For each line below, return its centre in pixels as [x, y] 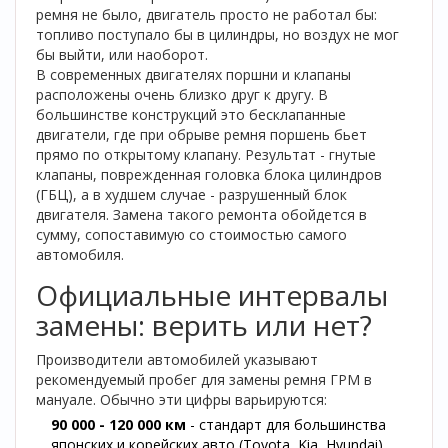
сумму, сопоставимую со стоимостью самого [191, 234]
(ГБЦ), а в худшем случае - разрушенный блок [191, 194]
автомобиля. [80, 254]
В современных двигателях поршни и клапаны [193, 74]
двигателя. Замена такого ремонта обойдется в [201, 214]
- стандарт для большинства [286, 424]
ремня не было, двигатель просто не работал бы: [206, 14]
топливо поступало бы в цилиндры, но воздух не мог [217, 34]
